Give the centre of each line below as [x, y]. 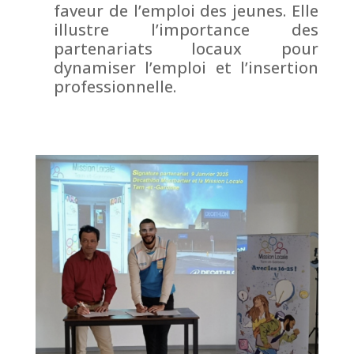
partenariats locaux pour [186, 49]
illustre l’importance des [186, 30]
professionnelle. [115, 87]
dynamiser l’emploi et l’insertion [186, 68]
